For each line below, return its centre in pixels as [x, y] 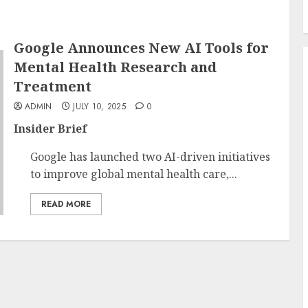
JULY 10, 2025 [100, 107]
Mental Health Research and [115, 67]
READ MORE [66, 204]
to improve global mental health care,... [133, 174]
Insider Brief [50, 129]
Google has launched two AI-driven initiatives [150, 157]
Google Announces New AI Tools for [141, 48]
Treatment [52, 86]
